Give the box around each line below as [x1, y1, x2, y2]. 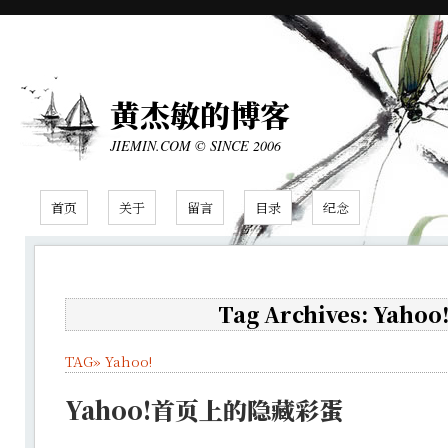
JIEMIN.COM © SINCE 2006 [110, 136, 281, 155]
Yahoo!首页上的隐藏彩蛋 [65, 392, 343, 428]
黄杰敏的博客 [110, 92, 290, 136]
